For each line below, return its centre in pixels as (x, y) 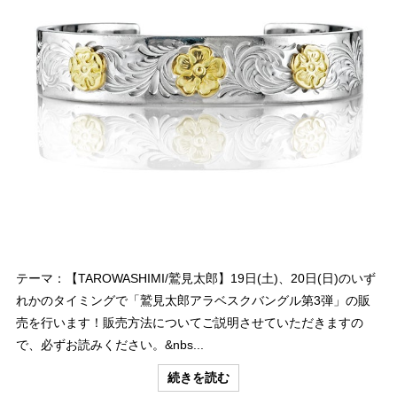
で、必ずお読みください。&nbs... (110, 344)
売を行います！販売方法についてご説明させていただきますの (190, 322)
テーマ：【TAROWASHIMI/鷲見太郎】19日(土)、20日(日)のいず (196, 278)
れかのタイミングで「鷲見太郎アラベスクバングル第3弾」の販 (193, 300)
